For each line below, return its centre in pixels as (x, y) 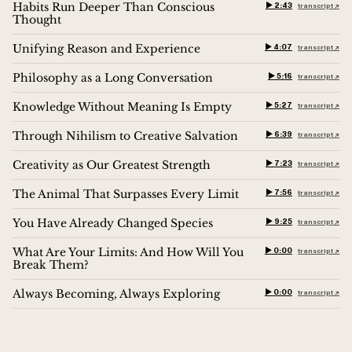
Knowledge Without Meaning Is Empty (122, 106)
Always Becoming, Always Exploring (116, 293)
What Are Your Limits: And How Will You (128, 252)
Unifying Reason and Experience (106, 48)
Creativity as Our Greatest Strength (112, 165)
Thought (37, 19)
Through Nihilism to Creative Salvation (125, 136)
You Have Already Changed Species (113, 223)
